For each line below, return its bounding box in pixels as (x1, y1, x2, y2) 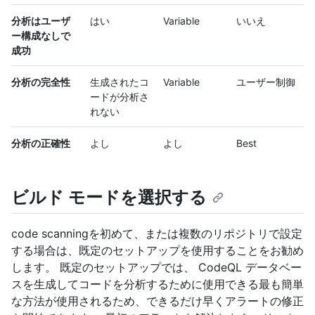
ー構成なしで (11, 30, 70, 42)
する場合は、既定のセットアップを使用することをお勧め (11, 243, 304, 258)
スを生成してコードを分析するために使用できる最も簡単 (11, 277, 304, 292)
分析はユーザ (11, 15, 70, 27)
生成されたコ (90, 76, 149, 89)
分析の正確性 (11, 137, 70, 150)
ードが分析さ (90, 91, 149, 103)
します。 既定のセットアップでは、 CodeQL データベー (11, 260, 302, 275)
